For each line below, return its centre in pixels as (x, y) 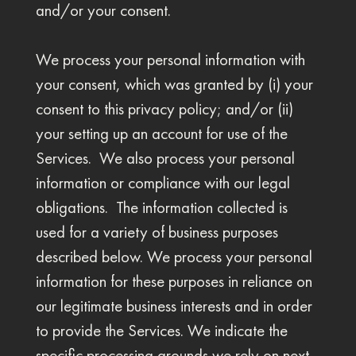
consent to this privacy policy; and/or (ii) (164, 109)
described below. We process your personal (174, 257)
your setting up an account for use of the (161, 133)
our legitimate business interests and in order (174, 306)
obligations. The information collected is (161, 207)
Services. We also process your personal (165, 158)
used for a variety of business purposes (157, 232)
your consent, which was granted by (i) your (174, 84)
